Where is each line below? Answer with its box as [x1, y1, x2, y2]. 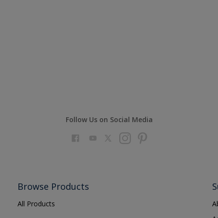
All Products [17, 199, 55, 208]
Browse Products [17, 181, 89, 192]
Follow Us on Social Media [65, 115, 153, 124]
